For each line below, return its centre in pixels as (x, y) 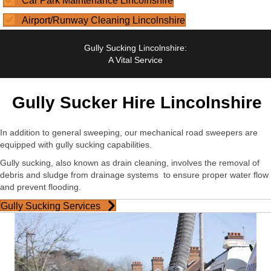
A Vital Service (135, 60)
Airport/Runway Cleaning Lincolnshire (103, 20)
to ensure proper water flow (216, 175)
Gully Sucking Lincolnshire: (135, 48)
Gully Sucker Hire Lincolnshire (137, 103)
